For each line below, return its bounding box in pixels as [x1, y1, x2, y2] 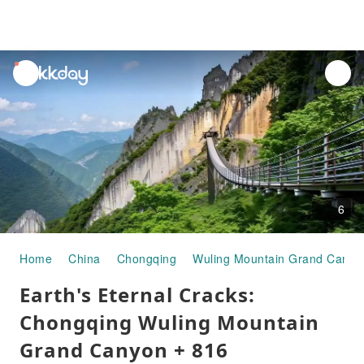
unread [14, 62, 53, 78]
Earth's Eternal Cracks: [19, 281, 255, 308]
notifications [14, 80, 80, 97]
